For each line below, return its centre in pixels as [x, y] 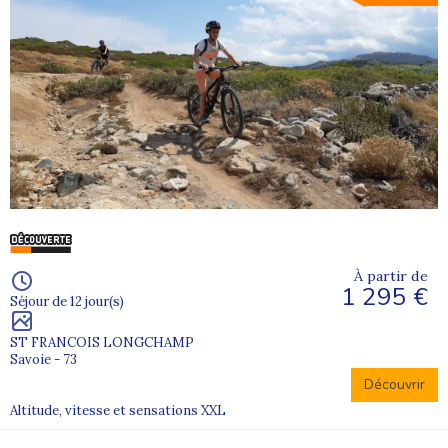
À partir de [391, 276]
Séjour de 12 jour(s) [67, 302]
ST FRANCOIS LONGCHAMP [102, 343]
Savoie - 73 [43, 360]
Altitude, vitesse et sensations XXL [118, 411]
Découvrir [394, 385]
